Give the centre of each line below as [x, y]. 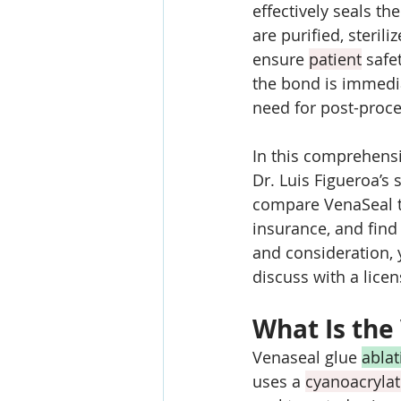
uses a [279, 381]
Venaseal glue [307, 357]
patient [335, 59]
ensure [281, 59]
